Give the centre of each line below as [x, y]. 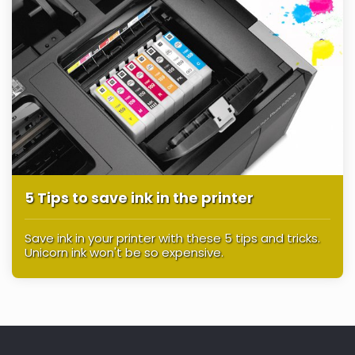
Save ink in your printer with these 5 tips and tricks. [172, 239]
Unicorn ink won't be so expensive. [124, 253]
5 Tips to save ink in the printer [139, 198]
